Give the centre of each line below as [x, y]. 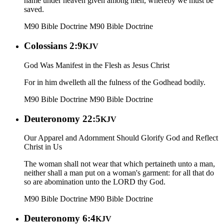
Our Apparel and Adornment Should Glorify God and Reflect [121, 138]
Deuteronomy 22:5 [62, 118]
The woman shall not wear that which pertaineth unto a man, [119, 164]
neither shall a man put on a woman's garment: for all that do [119, 173]
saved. [34, 9]
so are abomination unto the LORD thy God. [95, 182]
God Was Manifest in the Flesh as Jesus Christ [97, 65]
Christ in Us [43, 147]
